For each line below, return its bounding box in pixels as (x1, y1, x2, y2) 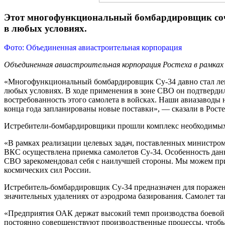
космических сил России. (4, 166, 91, 175)
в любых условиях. (4, 23, 87, 34)
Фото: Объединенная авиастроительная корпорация (4, 43, 182, 52)
